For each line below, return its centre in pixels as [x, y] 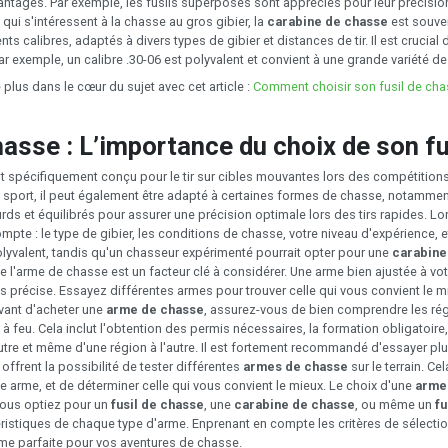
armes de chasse [295, 366]
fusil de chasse [156, 404]
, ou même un [395, 404]
